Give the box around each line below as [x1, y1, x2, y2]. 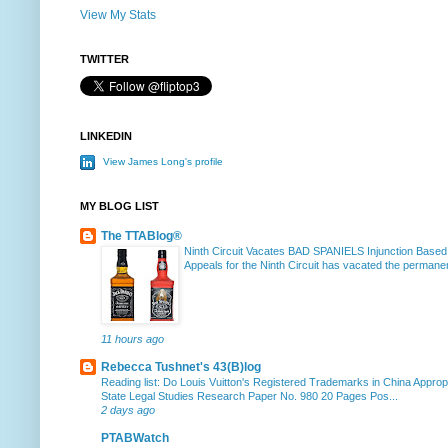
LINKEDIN [80, 129, 132, 142]
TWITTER [80, 52, 129, 65]
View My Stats [80, 7, 156, 22]
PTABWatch [101, 430, 169, 445]
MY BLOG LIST [80, 199, 159, 212]
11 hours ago [101, 332, 164, 345]
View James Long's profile [100, 155, 223, 167]
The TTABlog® [101, 228, 182, 243]
